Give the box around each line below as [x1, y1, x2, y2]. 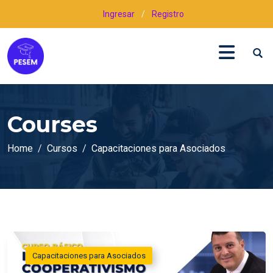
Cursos [47, 143, 77, 154]
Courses [7, 111, 97, 138]
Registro [152, 9, 184, 19]
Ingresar [103, 9, 135, 19]
